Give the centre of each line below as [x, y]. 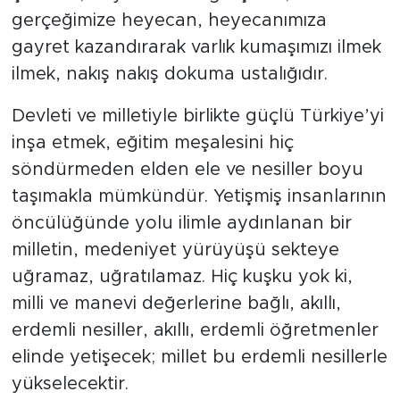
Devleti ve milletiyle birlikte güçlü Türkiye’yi [197, 116]
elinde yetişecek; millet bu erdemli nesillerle [199, 357]
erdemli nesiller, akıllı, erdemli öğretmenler [195, 330]
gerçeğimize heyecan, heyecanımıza [169, 20]
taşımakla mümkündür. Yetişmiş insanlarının [199, 196]
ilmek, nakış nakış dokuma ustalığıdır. [169, 74]
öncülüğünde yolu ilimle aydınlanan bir [181, 223]
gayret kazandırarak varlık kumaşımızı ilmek [196, 47]
